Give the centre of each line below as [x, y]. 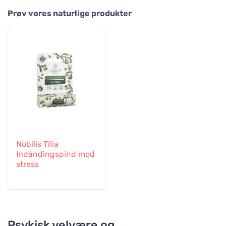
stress [27, 164]
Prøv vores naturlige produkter [70, 13]
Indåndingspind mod [55, 154]
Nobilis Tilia [37, 144]
